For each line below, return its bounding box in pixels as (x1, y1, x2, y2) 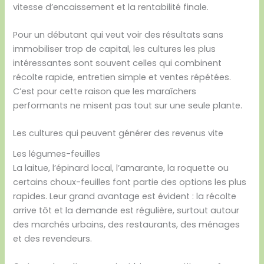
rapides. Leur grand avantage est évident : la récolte (13, 190, 237, 202)
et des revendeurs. (13, 232, 93, 245)
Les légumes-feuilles (13, 147, 101, 160)
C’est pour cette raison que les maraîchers (13, 85, 197, 97)
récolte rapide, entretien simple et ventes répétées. (13, 71, 232, 83)
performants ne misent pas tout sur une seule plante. (13, 99, 243, 111)
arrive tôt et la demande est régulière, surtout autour (13, 204, 240, 216)
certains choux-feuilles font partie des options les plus (13, 176, 247, 188)
